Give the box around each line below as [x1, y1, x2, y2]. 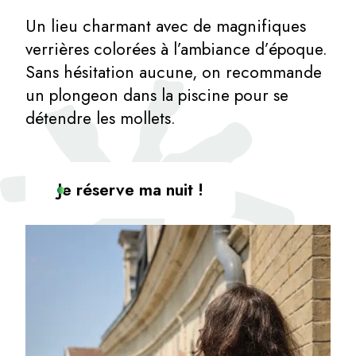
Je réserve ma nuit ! [57, 177, 203, 202]
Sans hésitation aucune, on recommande [25, 60, 322, 84]
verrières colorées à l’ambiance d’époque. [25, 37, 327, 61]
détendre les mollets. [25, 106, 176, 130]
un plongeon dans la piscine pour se [25, 83, 288, 107]
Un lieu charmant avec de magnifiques [25, 14, 306, 38]
